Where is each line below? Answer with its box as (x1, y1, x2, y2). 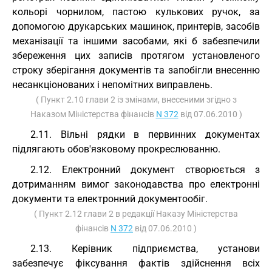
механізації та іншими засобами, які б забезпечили (12, 35, 260, 47)
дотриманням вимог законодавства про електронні (12, 178, 260, 190)
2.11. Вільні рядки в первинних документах (30, 129, 260, 140)
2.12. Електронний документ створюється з (30, 164, 260, 175)
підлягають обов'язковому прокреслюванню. (12, 143, 220, 155)
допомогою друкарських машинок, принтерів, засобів (12, 21, 260, 32)
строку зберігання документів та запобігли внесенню (12, 64, 260, 76)
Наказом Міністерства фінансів (30, 109, 156, 119)
